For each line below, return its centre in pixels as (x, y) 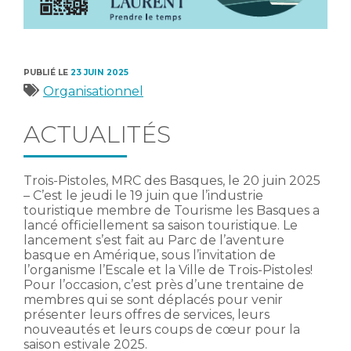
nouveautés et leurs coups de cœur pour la (162, 329)
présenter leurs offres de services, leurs (147, 314)
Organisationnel (93, 91)
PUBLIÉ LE (47, 72)
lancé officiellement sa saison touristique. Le (161, 225)
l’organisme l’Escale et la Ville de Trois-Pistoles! (168, 270)
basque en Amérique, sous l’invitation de (150, 255)
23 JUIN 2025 (100, 72)
